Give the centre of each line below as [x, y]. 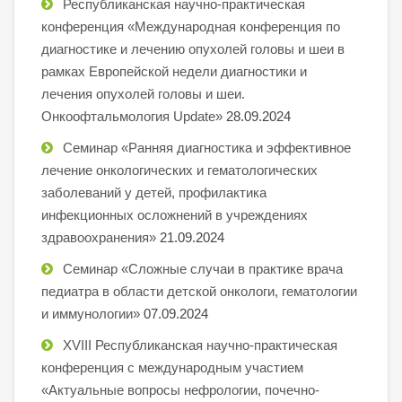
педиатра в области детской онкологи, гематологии [199, 291]
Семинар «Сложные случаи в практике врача [203, 268]
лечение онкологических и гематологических [179, 170]
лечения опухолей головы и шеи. [143, 93]
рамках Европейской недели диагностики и [174, 71]
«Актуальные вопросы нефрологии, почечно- [180, 389]
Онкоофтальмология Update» [132, 116]
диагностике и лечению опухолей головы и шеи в [193, 48]
